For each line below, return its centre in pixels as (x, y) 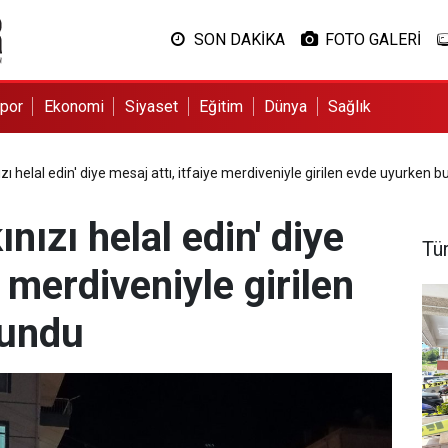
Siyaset (151, 106)
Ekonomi (73, 106)
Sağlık (350, 106)
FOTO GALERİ (372, 39)
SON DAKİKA (239, 39)
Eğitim (221, 106)
